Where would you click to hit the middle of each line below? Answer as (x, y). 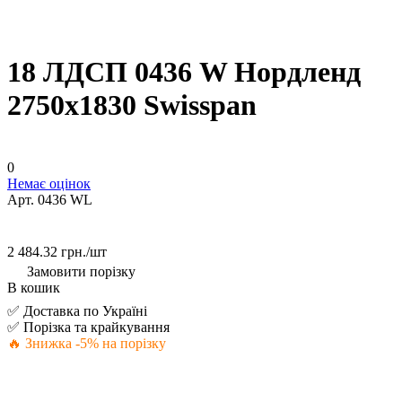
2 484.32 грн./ (48, 251)
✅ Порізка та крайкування (88, 327)
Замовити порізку (81, 271)
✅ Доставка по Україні (77, 310)
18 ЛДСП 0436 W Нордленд (184, 72)
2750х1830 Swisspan (132, 105)
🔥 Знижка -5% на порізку (87, 343)
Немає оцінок (49, 183)
